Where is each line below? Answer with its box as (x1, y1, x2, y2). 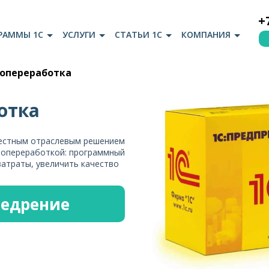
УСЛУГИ (62, 28, 95, 40)
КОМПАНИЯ (181, 28, 231, 40)
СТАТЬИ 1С (115, 28, 162, 40)
